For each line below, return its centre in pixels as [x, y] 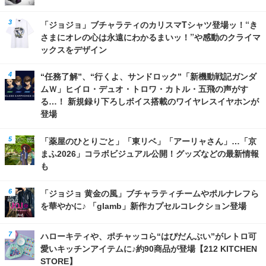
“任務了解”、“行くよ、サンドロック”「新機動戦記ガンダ [148, 76]
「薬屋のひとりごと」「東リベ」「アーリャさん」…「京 [148, 141]
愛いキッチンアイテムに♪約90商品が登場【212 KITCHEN [149, 248]
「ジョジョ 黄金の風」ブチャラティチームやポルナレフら [150, 193]
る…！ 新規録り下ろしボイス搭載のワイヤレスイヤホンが [150, 101]
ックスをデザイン [74, 49]
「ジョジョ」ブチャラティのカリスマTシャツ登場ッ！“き [149, 24]
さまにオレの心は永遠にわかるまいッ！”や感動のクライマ [151, 37]
